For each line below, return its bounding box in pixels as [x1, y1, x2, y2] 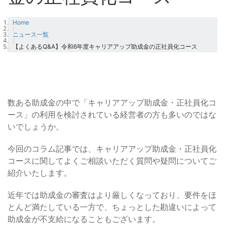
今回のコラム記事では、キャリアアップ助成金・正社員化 [8, 144, 216, 154]
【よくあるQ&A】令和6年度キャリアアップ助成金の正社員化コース [13, 43, 197, 50]
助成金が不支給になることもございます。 [8, 214, 160, 224]
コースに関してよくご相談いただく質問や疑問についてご [8, 156, 216, 166]
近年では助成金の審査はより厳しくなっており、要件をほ [8, 190, 216, 200]
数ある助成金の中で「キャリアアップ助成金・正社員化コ [8, 97, 216, 107]
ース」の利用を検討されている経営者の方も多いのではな [8, 109, 216, 120]
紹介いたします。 [8, 168, 72, 178]
